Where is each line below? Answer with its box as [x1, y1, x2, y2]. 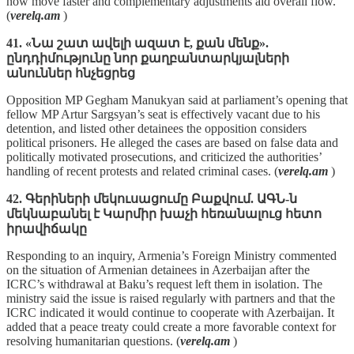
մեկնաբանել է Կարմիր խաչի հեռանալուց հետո [6, 206, 322, 220]
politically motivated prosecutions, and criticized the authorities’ [6, 149, 322, 164]
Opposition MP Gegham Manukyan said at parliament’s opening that [6, 92, 348, 107]
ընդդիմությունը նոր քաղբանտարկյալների [6, 51, 289, 65]
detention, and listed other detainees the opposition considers [6, 121, 307, 135]
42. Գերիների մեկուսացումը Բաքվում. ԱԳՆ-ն [6, 191, 297, 205]
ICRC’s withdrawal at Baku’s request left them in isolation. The [6, 277, 322, 291]
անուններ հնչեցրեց [6, 66, 135, 80]
